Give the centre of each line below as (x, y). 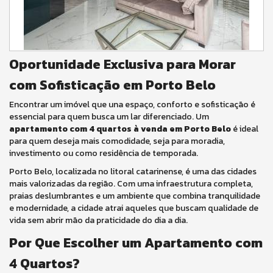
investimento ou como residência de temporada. (104, 153)
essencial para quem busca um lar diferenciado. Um (109, 117)
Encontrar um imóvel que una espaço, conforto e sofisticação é (132, 105)
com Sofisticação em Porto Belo (112, 85)
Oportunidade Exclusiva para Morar (122, 64)
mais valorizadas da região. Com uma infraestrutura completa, (131, 184)
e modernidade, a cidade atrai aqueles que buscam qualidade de (134, 208)
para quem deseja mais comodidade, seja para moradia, (117, 141)
